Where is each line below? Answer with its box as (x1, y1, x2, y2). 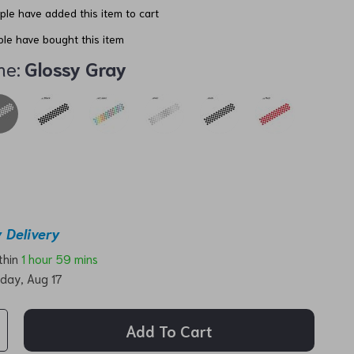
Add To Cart (126, 320, 213, 341)
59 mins (56, 250, 99, 266)
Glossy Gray (24, 55, 127, 81)
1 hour (21, 250, 54, 266)
